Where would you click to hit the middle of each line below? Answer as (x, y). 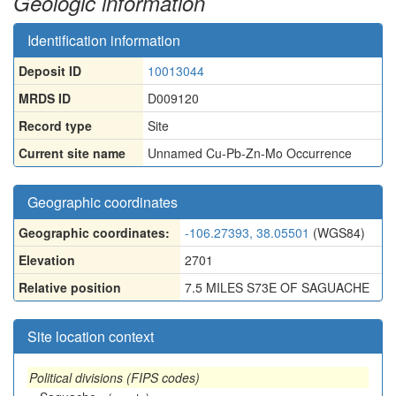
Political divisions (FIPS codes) (114, 377)
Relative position (70, 287)
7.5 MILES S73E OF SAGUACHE (277, 287)
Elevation (47, 260)
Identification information (104, 40)
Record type (55, 126)
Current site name (72, 153)
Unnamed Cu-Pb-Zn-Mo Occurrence (250, 153)
